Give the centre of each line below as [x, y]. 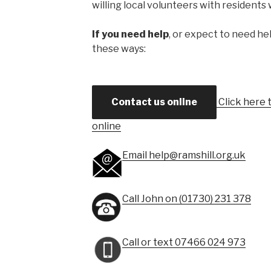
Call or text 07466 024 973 [184, 242]
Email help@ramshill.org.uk [184, 155]
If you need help [130, 34]
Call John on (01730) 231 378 [186, 199]
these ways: [119, 49]
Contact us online [154, 102]
